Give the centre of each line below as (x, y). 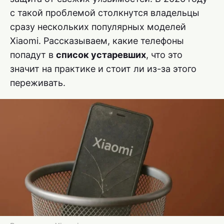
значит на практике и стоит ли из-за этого (103, 68)
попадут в (33, 54)
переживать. (38, 82)
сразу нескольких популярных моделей (98, 26)
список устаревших (101, 54)
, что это (164, 54)
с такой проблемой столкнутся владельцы (105, 12)
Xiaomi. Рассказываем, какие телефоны (97, 40)
